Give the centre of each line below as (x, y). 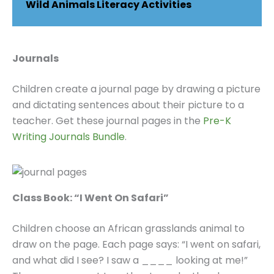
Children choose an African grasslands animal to (128, 228)
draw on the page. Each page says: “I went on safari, (136, 244)
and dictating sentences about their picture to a (128, 105)
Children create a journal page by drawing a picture (136, 89)
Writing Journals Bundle (68, 136)
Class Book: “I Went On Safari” (91, 198)
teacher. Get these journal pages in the (108, 120)
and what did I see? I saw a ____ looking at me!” (130, 260)
